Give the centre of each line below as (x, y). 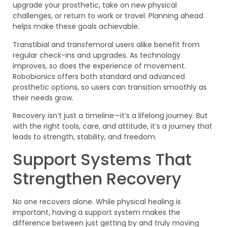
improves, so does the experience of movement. (99, 66)
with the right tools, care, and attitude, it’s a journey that (112, 126)
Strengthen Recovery (97, 178)
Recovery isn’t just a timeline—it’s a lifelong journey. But (110, 116)
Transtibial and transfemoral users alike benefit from (106, 44)
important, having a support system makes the (97, 212)
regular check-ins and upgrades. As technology (97, 55)
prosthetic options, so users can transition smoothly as (110, 87)
